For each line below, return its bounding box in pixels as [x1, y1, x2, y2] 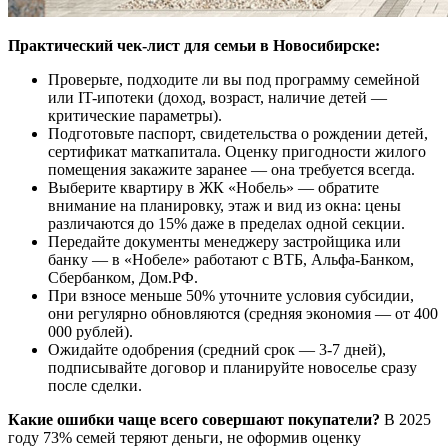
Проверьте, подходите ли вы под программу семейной [48, 71, 420, 89]
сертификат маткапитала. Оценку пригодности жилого [48, 143, 426, 161]
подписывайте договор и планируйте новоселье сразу [48, 359, 417, 377]
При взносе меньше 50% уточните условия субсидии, [48, 287, 414, 305]
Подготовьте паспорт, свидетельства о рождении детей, [48, 125, 428, 143]
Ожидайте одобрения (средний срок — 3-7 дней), [48, 341, 386, 359]
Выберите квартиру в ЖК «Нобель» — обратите [48, 179, 379, 197]
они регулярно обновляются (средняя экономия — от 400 [48, 305, 438, 323]
